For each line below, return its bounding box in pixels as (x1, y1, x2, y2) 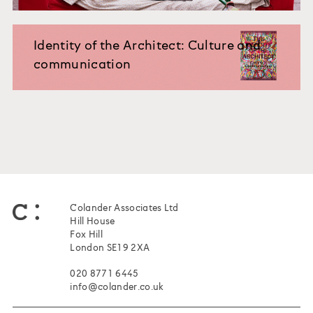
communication (34, 58, 131, 72)
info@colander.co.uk (70, 282, 164, 292)
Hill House (70, 217, 115, 226)
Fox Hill (70, 230, 103, 240)
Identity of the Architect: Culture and (34, 39, 261, 53)
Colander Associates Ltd (70, 203, 179, 213)
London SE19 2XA (70, 243, 150, 253)
